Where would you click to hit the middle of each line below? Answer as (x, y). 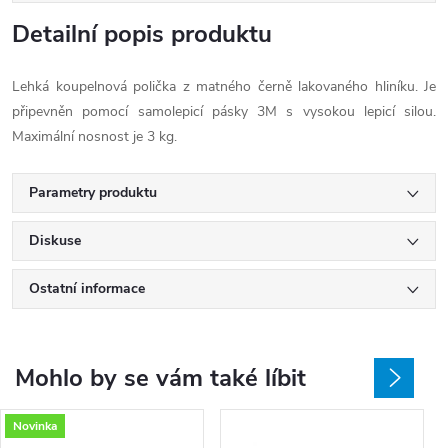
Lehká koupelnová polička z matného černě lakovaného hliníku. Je (224, 86)
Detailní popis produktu (142, 34)
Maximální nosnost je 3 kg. (94, 136)
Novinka (35, 425)
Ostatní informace (87, 288)
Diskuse (55, 240)
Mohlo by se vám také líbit (160, 378)
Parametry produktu (93, 192)
